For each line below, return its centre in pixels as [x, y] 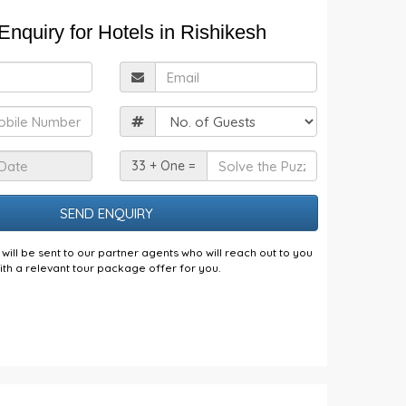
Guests [239, 115]
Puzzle [237, 197]
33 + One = [164, 166]
